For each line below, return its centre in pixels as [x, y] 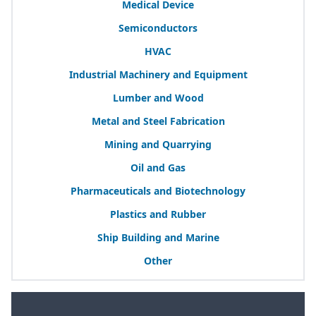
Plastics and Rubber [158, 214]
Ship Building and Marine [158, 237]
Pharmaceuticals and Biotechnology [158, 190]
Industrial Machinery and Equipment [158, 74]
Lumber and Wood [158, 97]
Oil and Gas [158, 167]
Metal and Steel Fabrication [158, 121]
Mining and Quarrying [158, 144]
